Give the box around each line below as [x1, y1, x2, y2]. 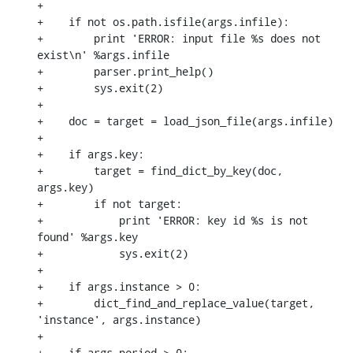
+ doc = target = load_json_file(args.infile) [37, 113, 333, 128]
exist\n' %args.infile [37, 46, 169, 62]
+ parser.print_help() [37, 63, 214, 79]
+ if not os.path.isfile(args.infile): [37, 13, 289, 29]
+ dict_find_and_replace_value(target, [37, 295, 314, 310]
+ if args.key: [37, 146, 144, 162]
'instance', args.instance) [37, 311, 201, 327]
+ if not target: [37, 195, 182, 211]
